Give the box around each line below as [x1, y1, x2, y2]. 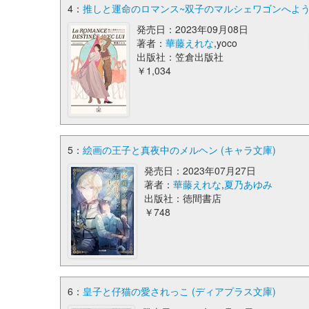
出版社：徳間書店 [144, 191, 222, 205]
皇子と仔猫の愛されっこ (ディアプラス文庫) [83, 284, 276, 298]
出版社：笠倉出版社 [137, 50, 223, 63]
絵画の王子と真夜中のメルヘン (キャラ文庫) [83, 143, 276, 157]
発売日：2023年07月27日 [144, 163, 257, 177]
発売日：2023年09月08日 [137, 22, 248, 36]
